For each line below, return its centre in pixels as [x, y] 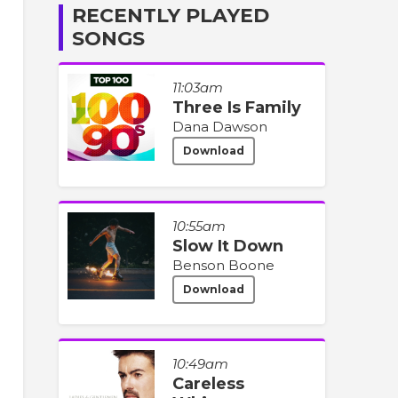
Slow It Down [228, 246]
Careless [208, 384]
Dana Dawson [220, 127]
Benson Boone [223, 265]
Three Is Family [237, 108]
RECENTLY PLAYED [171, 16]
